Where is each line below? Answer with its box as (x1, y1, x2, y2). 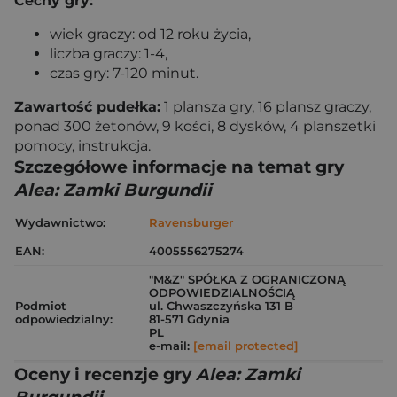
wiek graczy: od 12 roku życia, (50, 26, 251, 43)
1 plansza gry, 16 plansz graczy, (160, 98, 371, 115)
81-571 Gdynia (149, 312, 230, 326)
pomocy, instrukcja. (14, 137, 151, 154)
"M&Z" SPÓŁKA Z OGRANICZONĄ (149, 272, 346, 286)
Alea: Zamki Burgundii (14, 180, 212, 200)
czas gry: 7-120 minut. (50, 65, 198, 82)
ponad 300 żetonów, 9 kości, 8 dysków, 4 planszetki (14, 118, 376, 135)
